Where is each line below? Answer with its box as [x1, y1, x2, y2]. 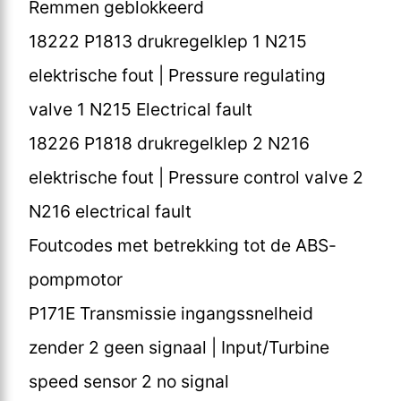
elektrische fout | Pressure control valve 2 [29, 166, 363, 188]
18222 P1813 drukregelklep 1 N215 [29, 30, 307, 52]
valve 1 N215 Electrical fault [29, 98, 252, 120]
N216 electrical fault [29, 200, 192, 222]
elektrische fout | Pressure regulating [29, 64, 326, 86]
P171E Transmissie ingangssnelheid [29, 302, 313, 324]
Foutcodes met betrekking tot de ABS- [29, 234, 337, 256]
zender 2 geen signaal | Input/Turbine [29, 336, 329, 358]
